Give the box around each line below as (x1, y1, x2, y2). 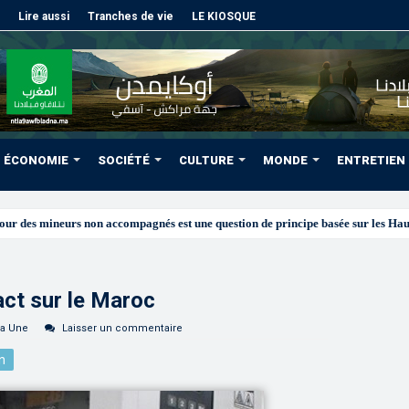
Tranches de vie (88, 10, 173, 23)
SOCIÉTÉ (98, 153, 150, 167)
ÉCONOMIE (4, 153, 68, 167)
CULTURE (179, 153, 234, 167)
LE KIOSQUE (192, 10, 256, 23)
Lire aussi (18, 10, 69, 23)
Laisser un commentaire (62, 322, 183, 334)
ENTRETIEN (337, 153, 405, 167)
